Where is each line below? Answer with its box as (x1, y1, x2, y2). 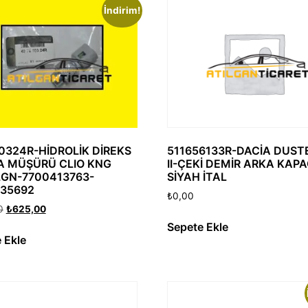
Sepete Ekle (167, 220, 229, 234)
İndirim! (104, 5, 141, 16)
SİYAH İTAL (167, 170, 228, 184)
